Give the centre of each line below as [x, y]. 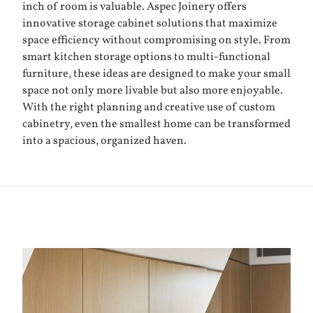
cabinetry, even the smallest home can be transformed [156, 124]
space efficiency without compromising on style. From [156, 41]
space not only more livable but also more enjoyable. [153, 91]
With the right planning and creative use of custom [149, 108]
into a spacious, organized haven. [104, 141]
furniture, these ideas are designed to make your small [156, 74]
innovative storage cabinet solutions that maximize [150, 24]
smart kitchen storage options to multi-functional [146, 57]
